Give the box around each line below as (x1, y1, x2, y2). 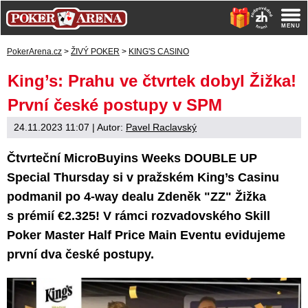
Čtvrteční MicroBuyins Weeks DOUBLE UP (7, 151, 257, 165)
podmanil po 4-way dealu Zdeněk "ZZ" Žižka (7, 190, 266, 203)
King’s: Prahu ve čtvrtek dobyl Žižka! (8, 71, 296, 90)
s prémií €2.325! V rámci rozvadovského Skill (7, 209, 270, 223)
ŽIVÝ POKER (71, 47, 120, 56)
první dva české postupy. (7, 247, 154, 261)
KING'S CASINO (129, 47, 189, 56)
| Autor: (89, 122, 126, 133)
